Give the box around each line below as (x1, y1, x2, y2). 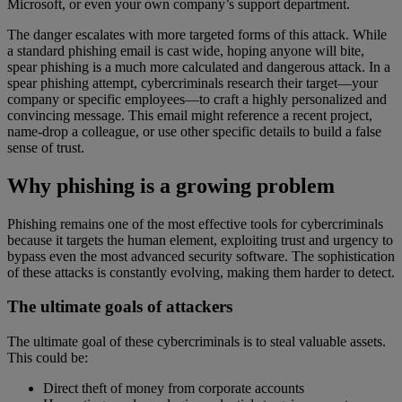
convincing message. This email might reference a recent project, (7, 107, 372, 123)
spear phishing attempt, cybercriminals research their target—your (7, 74, 378, 91)
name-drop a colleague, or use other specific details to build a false (7, 123, 381, 139)
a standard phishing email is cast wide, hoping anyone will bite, (7, 42, 364, 58)
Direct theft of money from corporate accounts (43, 380, 304, 397)
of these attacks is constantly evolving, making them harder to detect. (7, 264, 395, 280)
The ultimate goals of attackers (7, 297, 232, 317)
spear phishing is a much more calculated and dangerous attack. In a (7, 58, 390, 74)
